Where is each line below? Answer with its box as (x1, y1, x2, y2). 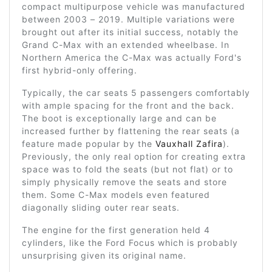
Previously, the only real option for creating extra (22, 151, 246, 161)
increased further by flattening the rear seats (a (22, 125, 240, 136)
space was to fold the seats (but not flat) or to (22, 163, 233, 174)
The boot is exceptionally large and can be (22, 112, 217, 123)
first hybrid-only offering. (22, 64, 137, 75)
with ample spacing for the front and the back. (22, 100, 234, 110)
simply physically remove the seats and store (22, 176, 227, 187)
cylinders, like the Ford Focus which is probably (22, 237, 238, 248)
